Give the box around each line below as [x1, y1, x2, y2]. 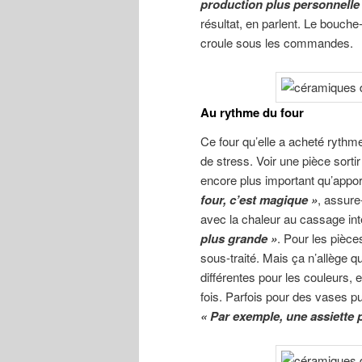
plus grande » [200, 229, 277, 248]
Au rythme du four [200, 103, 304, 121]
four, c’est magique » [200, 191, 318, 209]
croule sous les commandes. [200, 33, 353, 51]
